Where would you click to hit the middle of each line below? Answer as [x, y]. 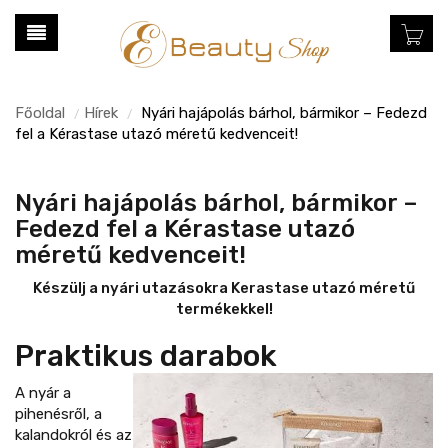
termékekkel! [224, 308]
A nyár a [43, 392]
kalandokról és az [73, 434]
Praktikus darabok [146, 355]
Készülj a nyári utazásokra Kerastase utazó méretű [224, 287]
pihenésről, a [58, 413]
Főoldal [40, 112]
